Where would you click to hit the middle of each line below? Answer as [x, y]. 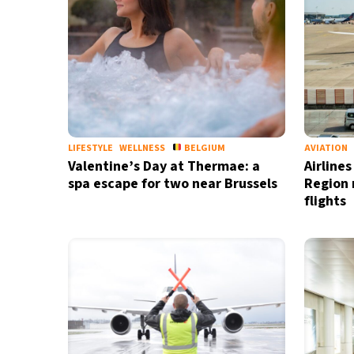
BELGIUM [203, 148]
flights [325, 201]
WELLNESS [142, 148]
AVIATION [326, 148]
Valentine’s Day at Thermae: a [164, 166]
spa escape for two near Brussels [172, 184]
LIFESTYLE [90, 148]
